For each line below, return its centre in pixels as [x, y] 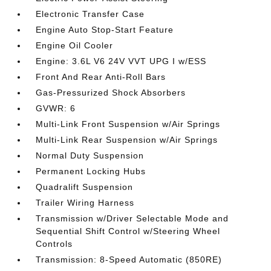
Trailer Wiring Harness [85, 203]
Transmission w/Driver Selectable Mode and [132, 219]
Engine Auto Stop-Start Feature [105, 30]
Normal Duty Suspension [90, 156]
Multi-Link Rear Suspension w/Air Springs [127, 140]
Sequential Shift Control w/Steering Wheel [128, 231]
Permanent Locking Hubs [91, 171]
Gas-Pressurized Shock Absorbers [111, 93]
